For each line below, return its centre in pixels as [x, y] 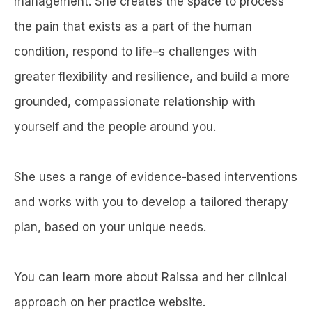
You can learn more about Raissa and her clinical [150, 278]
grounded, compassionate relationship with [135, 102]
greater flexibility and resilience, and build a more [152, 77]
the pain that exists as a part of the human [133, 27]
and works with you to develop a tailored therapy [151, 202]
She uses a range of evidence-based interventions [156, 177]
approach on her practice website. [110, 303]
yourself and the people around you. [115, 127]
